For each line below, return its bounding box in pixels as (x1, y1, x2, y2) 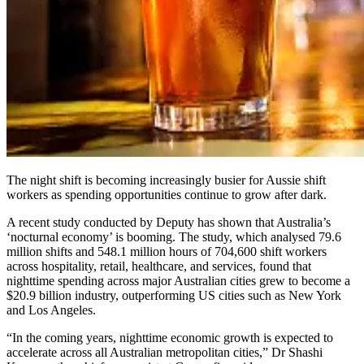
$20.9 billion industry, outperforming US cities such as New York (6, 288, 341, 302)
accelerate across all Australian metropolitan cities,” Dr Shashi (6, 344, 323, 359)
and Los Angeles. (6, 302, 96, 317)
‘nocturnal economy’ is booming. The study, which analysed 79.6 (6, 229, 341, 244)
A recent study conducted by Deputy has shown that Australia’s (6, 214, 331, 229)
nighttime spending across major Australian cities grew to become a (6, 273, 350, 288)
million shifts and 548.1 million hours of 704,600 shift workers (6, 244, 327, 258)
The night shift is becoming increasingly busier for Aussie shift (6, 172, 326, 187)
